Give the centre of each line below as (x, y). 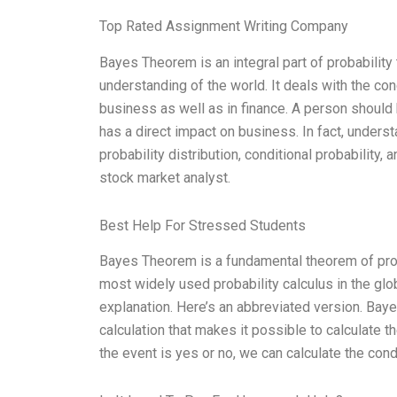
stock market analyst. (165, 177)
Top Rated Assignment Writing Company (224, 26)
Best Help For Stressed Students (202, 225)
